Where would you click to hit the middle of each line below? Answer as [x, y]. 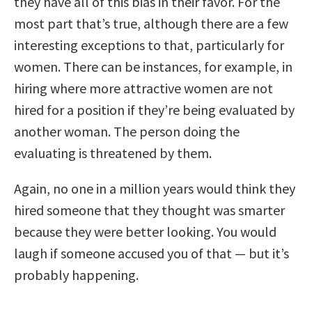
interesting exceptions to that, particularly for [149, 45]
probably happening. [76, 274]
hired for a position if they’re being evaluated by [154, 109]
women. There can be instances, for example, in [153, 66]
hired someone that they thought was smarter [149, 210]
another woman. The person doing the [127, 131]
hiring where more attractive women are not [143, 88]
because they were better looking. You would [145, 231]
